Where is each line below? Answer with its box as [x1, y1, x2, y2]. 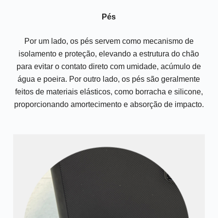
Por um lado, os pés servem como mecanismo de [24, 36, 194, 45]
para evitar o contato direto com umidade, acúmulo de [17, 62, 201, 71]
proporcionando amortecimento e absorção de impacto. [14, 100, 204, 109]
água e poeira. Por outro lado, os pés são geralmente [18, 74, 200, 83]
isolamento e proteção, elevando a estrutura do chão [18, 49, 200, 58]
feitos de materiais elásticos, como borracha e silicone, [15, 87, 203, 96]
